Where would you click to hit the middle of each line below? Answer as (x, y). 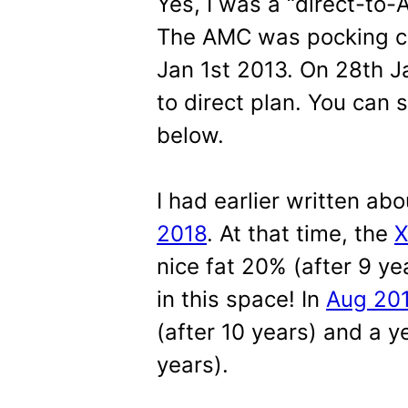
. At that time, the (301, 234)
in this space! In (241, 299)
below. (190, 135)
